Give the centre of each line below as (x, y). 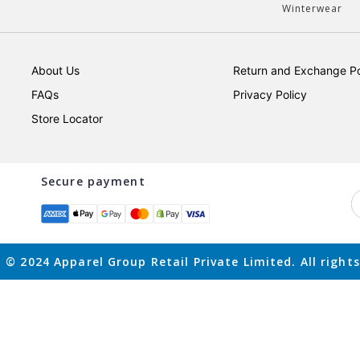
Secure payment (93, 181)
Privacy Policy (270, 94)
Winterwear (312, 8)
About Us (55, 70)
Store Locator (67, 119)
